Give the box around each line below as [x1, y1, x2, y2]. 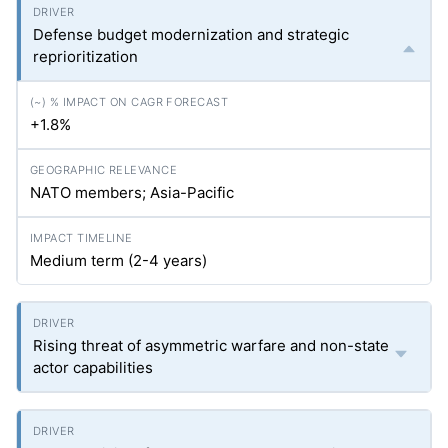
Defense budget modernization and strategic [33, 25, 349, 44]
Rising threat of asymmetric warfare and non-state [33, 336, 389, 355]
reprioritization [33, 47, 138, 66]
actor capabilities [33, 358, 153, 377]
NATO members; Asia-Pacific [30, 183, 234, 202]
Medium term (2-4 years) [30, 251, 207, 270]
